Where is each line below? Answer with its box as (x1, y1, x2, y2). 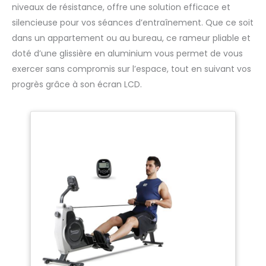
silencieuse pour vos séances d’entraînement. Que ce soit (12, 17, 254, 29)
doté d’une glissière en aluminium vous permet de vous (12, 47, 243, 60)
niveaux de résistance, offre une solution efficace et (12, 1, 230, 14)
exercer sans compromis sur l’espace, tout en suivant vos (12, 63, 251, 75)
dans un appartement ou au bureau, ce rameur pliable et (12, 32, 251, 45)
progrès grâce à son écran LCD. (12, 78, 142, 91)
